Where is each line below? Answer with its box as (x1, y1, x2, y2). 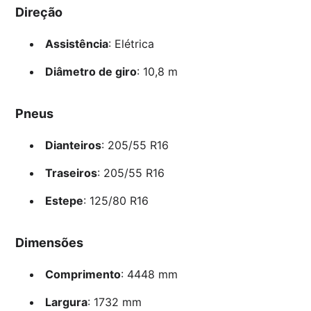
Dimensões (15, 235, 84, 251)
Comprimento (44, 267, 121, 282)
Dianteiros (44, 138, 101, 153)
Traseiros (44, 166, 97, 180)
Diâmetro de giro (44, 65, 137, 79)
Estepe (44, 194, 83, 208)
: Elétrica (108, 37, 154, 51)
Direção (15, 5, 63, 20)
